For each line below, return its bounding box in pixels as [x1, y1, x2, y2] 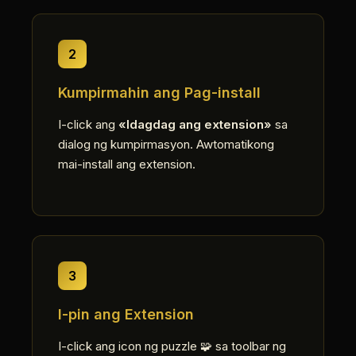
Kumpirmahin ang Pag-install [58, 84, 261, 101]
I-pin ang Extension [58, 306, 194, 323]
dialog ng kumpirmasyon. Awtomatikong [58, 137, 274, 152]
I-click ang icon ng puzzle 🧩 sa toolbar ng [58, 339, 286, 354]
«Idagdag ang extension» [118, 117, 272, 132]
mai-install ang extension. [58, 157, 195, 172]
